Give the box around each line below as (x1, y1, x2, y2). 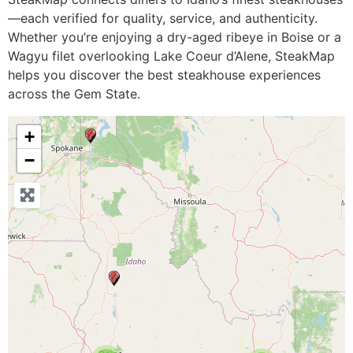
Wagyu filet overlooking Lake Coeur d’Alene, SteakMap (8, 48, 335, 64)
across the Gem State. (8, 86, 140, 102)
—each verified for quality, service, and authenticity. (8, 10, 318, 26)
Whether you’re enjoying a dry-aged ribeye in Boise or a (8, 29, 341, 45)
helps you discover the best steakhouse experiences (8, 67, 321, 83)
